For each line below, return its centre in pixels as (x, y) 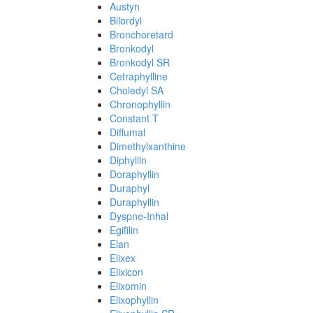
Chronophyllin (140, 104)
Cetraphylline (139, 76)
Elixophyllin (134, 300)
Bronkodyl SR (140, 62)
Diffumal (128, 132)
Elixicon (126, 272)
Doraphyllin (134, 174)
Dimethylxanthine (148, 146)
